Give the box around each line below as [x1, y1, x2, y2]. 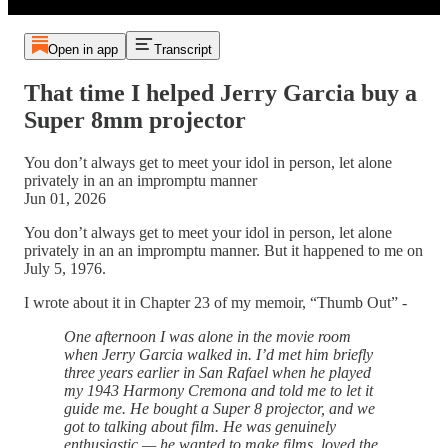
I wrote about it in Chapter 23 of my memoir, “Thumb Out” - [24, 293, 407, 311]
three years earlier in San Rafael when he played [64, 363, 371, 381]
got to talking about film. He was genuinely [64, 417, 336, 435]
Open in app [47, 42, 118, 57]
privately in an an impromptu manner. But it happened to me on [24, 241, 423, 259]
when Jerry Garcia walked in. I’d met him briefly [64, 345, 373, 363]
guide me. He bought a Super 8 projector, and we [64, 399, 375, 417]
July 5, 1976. [24, 259, 106, 277]
